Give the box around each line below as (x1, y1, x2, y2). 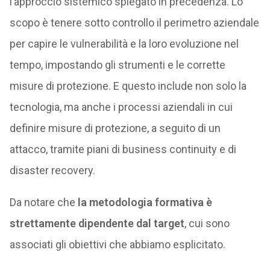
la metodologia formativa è (77, 196, 212, 209)
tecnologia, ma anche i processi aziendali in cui (9, 101, 233, 113)
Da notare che (9, 196, 78, 209)
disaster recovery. (9, 164, 95, 177)
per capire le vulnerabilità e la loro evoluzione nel (9, 37, 239, 50)
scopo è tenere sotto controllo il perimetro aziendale (9, 16, 259, 29)
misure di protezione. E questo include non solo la (9, 80, 246, 92)
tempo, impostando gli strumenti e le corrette (9, 58, 225, 71)
